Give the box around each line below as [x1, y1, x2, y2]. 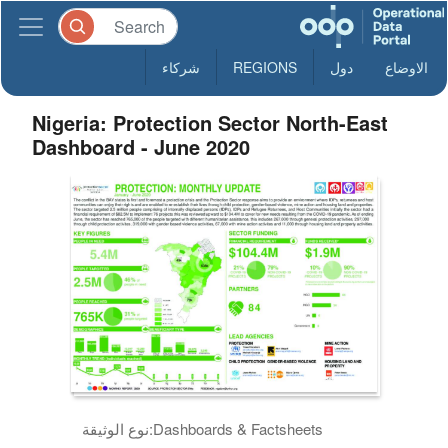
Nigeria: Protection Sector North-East [32, 108, 389, 137]
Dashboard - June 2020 [32, 132, 251, 161]
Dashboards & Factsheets [153, 417, 324, 439]
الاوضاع [385, 57, 428, 77]
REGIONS [233, 57, 297, 77]
